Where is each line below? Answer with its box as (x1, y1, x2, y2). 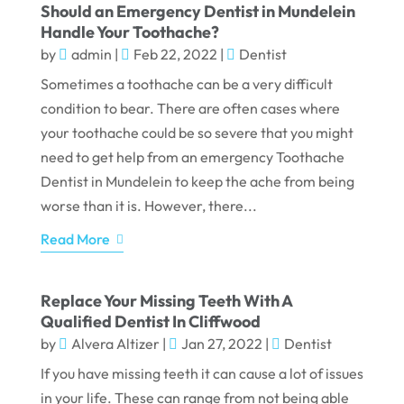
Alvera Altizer (70, 335, 160, 353)
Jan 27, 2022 (180, 335, 262, 353)
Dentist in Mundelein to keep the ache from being (40, 172, 354, 191)
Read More (40, 230, 110, 249)
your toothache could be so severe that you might (40, 124, 353, 142)
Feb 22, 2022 (133, 45, 217, 64)
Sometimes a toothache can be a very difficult (40, 75, 333, 94)
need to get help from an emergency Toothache (40, 148, 344, 167)
